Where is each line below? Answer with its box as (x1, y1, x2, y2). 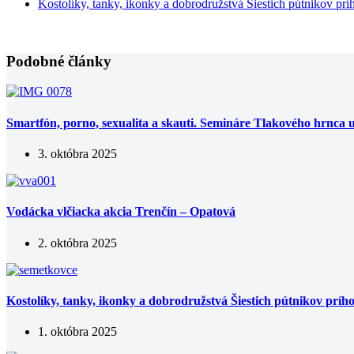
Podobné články (6, 52, 111, 70)
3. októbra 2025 (38, 147, 117, 160)
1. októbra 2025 (38, 325, 117, 339)
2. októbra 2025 (38, 235, 117, 250)
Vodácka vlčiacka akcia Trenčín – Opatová (6, 205, 235, 219)
